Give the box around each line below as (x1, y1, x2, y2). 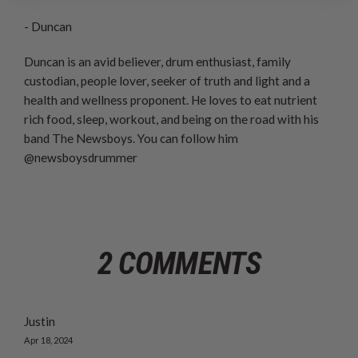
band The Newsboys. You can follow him (24, 130, 238, 145)
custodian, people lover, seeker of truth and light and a (24, 73, 310, 88)
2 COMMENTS (97, 245, 261, 282)
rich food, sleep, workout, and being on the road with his (24, 111, 319, 126)
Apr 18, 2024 (24, 334, 73, 345)
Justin (24, 313, 55, 328)
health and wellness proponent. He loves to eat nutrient (24, 92, 317, 107)
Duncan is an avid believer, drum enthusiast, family (24, 54, 291, 69)
